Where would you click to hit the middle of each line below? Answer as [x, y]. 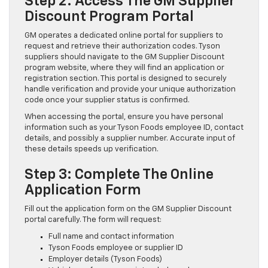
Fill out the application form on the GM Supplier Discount [128, 209]
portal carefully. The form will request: [93, 220]
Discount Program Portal [109, 16]
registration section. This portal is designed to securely [126, 78]
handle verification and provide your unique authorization [130, 89]
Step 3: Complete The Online [119, 174]
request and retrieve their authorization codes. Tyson [122, 46]
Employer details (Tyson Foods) [105, 259]
